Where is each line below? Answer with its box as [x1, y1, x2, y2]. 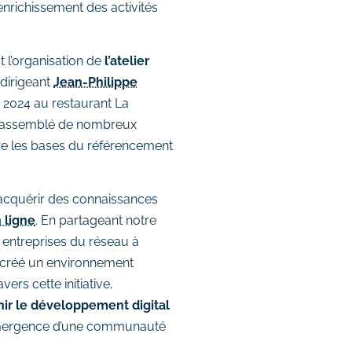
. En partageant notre [35, 213, 156, 229]
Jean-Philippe [53, 74, 137, 90]
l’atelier [104, 53, 149, 68]
